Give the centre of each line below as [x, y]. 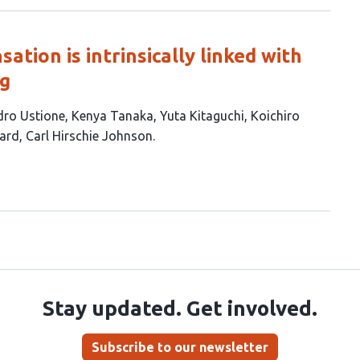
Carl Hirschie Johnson [89, 135]
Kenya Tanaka [112, 115]
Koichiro [275, 115]
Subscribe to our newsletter [180, 347]
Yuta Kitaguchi [202, 115]
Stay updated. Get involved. [180, 308]
